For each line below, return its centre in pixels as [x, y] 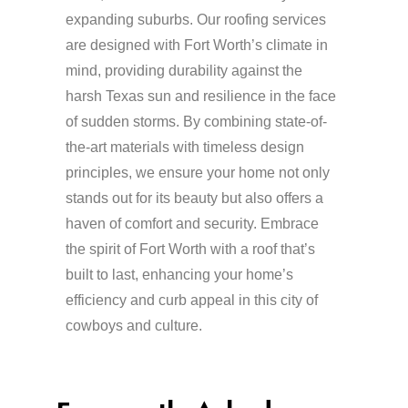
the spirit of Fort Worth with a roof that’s [191, 250]
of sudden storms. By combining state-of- [197, 122]
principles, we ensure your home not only [198, 173]
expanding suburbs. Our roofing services [196, 20]
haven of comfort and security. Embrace [193, 224]
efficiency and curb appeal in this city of [192, 301]
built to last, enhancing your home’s [180, 275]
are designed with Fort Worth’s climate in [197, 46]
